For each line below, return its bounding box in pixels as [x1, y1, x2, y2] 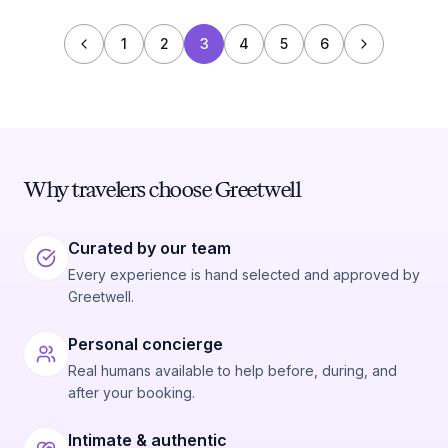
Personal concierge [68, 334, 223, 354]
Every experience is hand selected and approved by [68, 266, 420, 283]
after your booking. [68, 384, 195, 401]
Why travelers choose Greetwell [24, 175, 300, 204]
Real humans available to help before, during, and [68, 362, 397, 379]
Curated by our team [68, 238, 231, 258]
